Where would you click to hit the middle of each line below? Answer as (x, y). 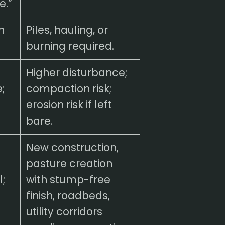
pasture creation (69, 163)
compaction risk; (69, 88)
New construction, (72, 147)
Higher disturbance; (76, 72)
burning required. (70, 46)
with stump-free (68, 179)
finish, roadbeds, (68, 195)
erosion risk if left (69, 104)
